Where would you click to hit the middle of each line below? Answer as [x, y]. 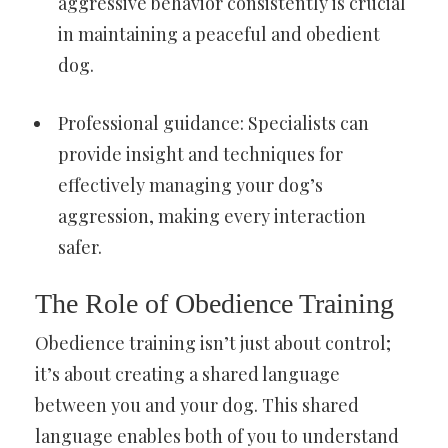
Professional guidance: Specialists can [213, 123]
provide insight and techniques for [200, 154]
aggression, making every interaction [212, 216]
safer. [80, 247]
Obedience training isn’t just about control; [213, 343]
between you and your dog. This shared [197, 405]
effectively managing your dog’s [190, 185]
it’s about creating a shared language [187, 374]
